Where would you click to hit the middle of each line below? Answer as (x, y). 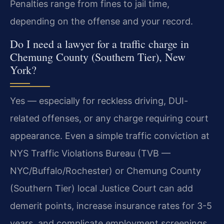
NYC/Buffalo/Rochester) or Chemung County (105, 170)
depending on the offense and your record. (101, 21)
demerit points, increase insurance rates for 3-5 (111, 205)
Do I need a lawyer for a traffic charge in (99, 43)
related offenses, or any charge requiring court (109, 118)
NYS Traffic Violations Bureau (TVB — (90, 153)
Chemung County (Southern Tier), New (98, 56)
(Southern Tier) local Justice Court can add (101, 188)
